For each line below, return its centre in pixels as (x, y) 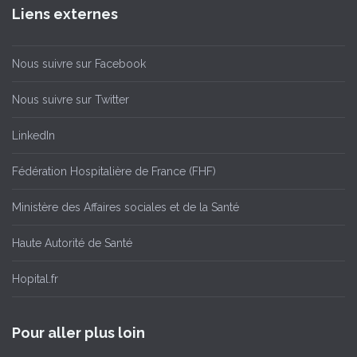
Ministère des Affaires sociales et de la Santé (126, 207)
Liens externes (65, 14)
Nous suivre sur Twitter (71, 100)
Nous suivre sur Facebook (79, 64)
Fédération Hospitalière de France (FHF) (114, 171)
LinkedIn (33, 135)
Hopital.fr (35, 279)
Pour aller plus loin (78, 333)
